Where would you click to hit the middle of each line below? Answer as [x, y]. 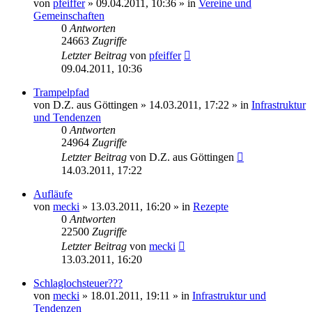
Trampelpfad [61, 92]
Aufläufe [53, 194]
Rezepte [211, 206]
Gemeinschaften [69, 15]
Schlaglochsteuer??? [78, 283]
